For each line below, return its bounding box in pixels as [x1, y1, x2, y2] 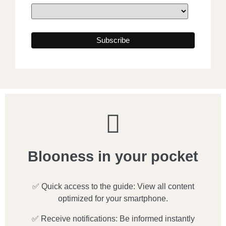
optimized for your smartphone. [58, 194, 168, 203]
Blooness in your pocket [28, 148, 198, 164]
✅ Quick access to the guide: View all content [32, 182, 194, 191]
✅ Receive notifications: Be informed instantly [31, 214, 195, 223]
